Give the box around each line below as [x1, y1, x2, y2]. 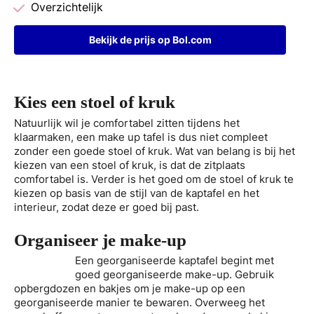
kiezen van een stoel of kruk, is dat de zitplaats [14, 158, 245, 172]
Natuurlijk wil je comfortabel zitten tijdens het [14, 116, 240, 130]
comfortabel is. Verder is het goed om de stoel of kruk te [14, 172, 294, 186]
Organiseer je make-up [14, 230, 186, 250]
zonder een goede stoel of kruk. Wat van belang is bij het [14, 144, 295, 158]
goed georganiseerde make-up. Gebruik [75, 267, 275, 281]
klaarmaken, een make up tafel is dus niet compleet [14, 130, 268, 144]
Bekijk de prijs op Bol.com [88, 34, 212, 46]
